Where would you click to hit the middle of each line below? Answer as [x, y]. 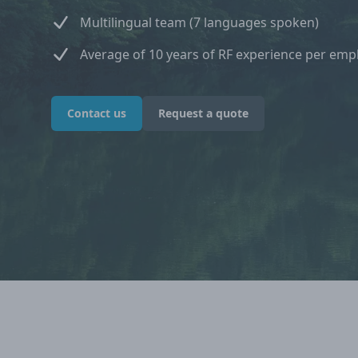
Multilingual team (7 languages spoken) [199, 22]
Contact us [97, 113]
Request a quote [203, 113]
